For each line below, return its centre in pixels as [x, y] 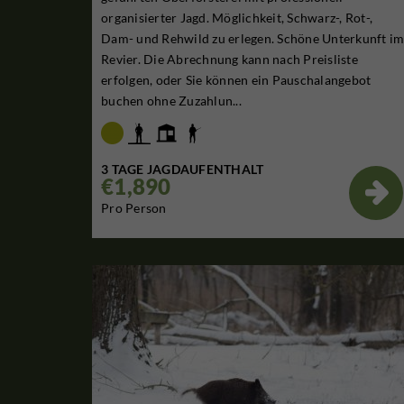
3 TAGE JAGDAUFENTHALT [183, 169]
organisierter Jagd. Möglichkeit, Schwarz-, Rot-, [237, 18]
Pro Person [134, 207]
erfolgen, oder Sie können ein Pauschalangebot [236, 80]
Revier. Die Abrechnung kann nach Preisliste [230, 60]
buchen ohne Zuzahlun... [171, 101]
